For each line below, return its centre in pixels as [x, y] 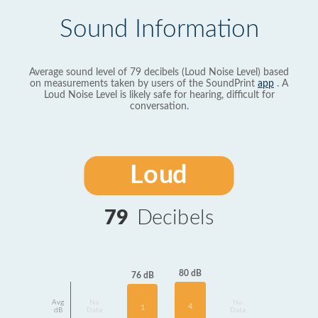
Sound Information [159, 29]
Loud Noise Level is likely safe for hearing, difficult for [159, 95]
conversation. [159, 106]
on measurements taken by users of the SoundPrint [144, 84]
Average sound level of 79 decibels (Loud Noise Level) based [159, 72]
